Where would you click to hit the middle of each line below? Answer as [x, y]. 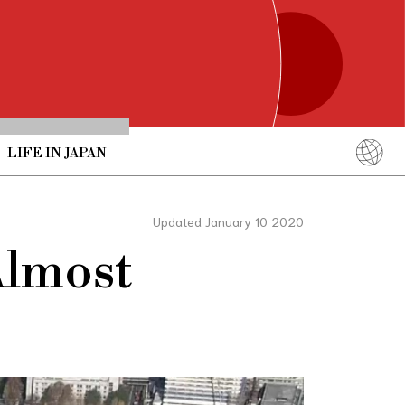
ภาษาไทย [325, 267]
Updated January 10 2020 [228, 221]
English [325, 191]
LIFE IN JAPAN [57, 153]
